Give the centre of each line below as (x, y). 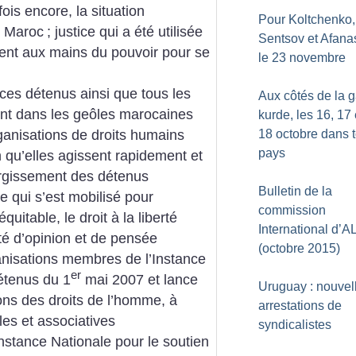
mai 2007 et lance (139, 280)
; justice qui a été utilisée (125, 32)
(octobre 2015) (299, 248)
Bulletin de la (295, 191)
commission (292, 210)
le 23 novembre (302, 58)
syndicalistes (295, 325)
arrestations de (300, 306)
